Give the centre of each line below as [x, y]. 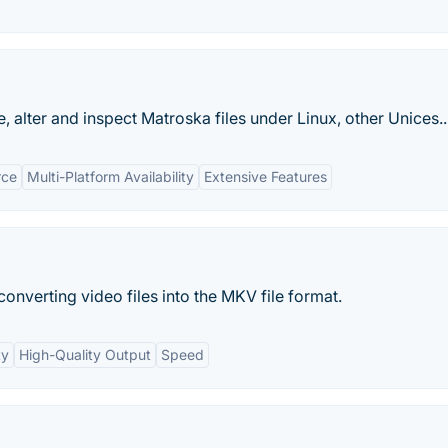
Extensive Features [265, 176]
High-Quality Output [85, 354]
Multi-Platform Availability [110, 176]
